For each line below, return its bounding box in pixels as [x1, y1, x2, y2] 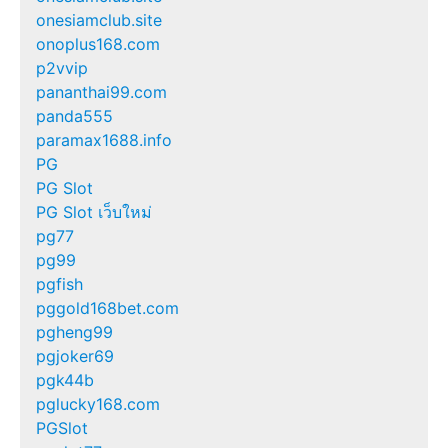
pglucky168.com [36, 394, 160, 415]
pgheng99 [36, 322, 113, 343]
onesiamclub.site [36, 10, 162, 31]
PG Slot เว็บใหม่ [36, 202, 152, 223]
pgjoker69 [36, 346, 114, 367]
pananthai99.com [36, 82, 167, 103]
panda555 [36, 106, 113, 127]
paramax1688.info [36, 130, 172, 151]
